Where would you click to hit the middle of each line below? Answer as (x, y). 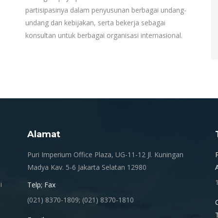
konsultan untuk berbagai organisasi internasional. (104, 35)
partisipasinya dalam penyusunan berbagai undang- (106, 10)
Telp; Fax (41, 185)
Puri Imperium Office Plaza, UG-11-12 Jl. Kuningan (105, 154)
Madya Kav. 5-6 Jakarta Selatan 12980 (87, 167)
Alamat (44, 134)
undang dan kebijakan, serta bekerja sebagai (95, 23)
